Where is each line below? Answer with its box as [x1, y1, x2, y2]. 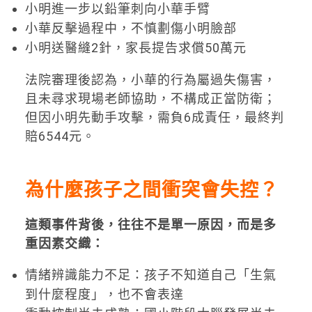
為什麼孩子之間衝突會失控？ [24, 178, 279, 201]
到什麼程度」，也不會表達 [24, 287, 184, 302]
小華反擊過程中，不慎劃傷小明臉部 [24, 20, 237, 36]
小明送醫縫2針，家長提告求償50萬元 [24, 40, 247, 55]
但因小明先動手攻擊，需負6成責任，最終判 [24, 109, 284, 125]
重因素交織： [24, 236, 104, 251]
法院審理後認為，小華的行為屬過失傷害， [24, 72, 276, 87]
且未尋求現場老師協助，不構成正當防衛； [24, 91, 276, 106]
